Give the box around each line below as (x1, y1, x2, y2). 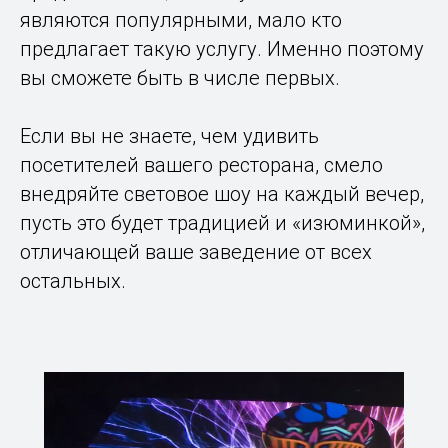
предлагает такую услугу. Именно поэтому (20, 37, 424, 62)
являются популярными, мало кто (20, 8, 342, 33)
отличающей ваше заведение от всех (20, 240, 372, 265)
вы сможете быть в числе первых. (20, 66, 340, 91)
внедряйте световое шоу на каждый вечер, (20, 182, 424, 207)
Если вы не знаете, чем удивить (20, 124, 319, 149)
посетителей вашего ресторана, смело (20, 153, 383, 178)
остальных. (20, 269, 126, 294)
